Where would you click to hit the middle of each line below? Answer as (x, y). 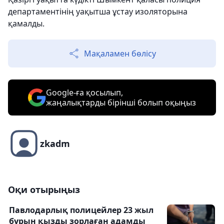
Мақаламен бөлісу (120, 54)
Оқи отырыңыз (44, 190)
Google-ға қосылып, (84, 93)
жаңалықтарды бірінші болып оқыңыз (121, 103)
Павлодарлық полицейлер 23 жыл (81, 210)
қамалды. (26, 24)
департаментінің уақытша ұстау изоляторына (98, 12)
